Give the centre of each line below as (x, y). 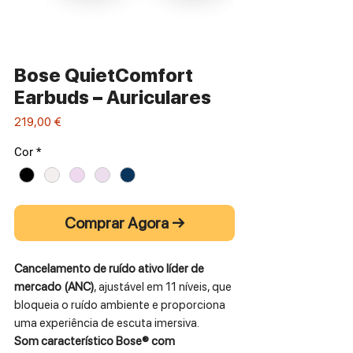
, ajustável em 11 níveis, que (163, 287)
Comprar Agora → (124, 223)
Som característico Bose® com (95, 342)
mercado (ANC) (54, 287)
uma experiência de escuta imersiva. (107, 323)
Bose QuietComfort (104, 75)
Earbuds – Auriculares (113, 97)
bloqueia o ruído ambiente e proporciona (120, 305)
